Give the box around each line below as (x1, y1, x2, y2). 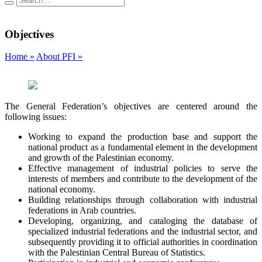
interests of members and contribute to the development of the (28, 174, 257, 184)
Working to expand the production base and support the (28, 132, 257, 142)
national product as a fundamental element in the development (28, 142, 257, 153)
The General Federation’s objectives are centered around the (5, 101, 257, 112)
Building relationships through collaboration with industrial (28, 195, 257, 205)
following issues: (5, 112, 67, 122)
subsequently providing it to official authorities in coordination (28, 237, 257, 247)
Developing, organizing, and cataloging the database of (28, 216, 257, 226)
